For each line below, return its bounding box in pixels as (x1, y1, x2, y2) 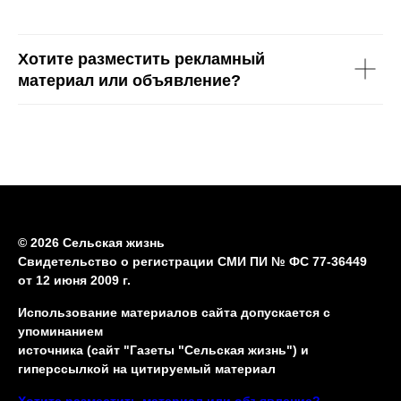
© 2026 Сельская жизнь (18, 235, 165, 250)
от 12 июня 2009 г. (18, 272, 131, 287)
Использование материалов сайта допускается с (18, 304, 330, 320)
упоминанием (18, 323, 103, 338)
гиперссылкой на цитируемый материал (18, 361, 276, 376)
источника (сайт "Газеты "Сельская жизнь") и (18, 342, 309, 357)
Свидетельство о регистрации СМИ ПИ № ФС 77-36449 (18, 253, 367, 269)
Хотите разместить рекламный (18, 49, 265, 68)
